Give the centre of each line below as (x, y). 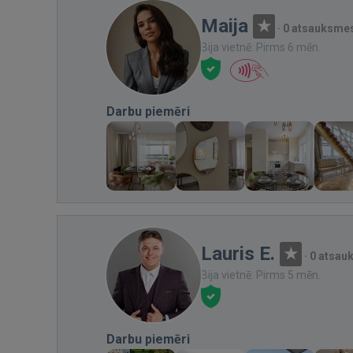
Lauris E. (238, 253)
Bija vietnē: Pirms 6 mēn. (261, 47)
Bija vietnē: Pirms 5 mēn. (261, 275)
